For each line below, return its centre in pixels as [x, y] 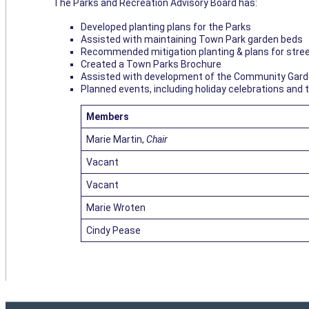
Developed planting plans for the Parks [166, 27]
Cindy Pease [113, 231]
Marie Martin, [116, 140]
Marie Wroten [116, 208]
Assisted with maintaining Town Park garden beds [192, 40]
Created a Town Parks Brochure [151, 64]
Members [108, 117]
